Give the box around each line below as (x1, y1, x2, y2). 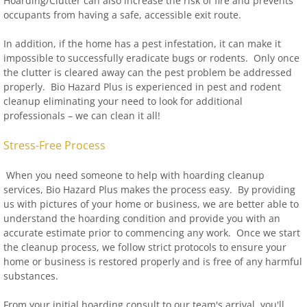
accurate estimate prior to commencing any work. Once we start (3, 226, 300, 239)
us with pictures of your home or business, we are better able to (3, 197, 299, 210)
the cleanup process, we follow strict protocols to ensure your (3, 241, 286, 254)
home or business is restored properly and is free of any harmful (3, 255, 302, 268)
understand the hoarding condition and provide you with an (3, 212, 280, 225)
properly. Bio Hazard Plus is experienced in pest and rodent (3, 80, 281, 93)
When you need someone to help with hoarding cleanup (3, 169, 265, 182)
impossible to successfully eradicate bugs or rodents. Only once (3, 51, 299, 64)
